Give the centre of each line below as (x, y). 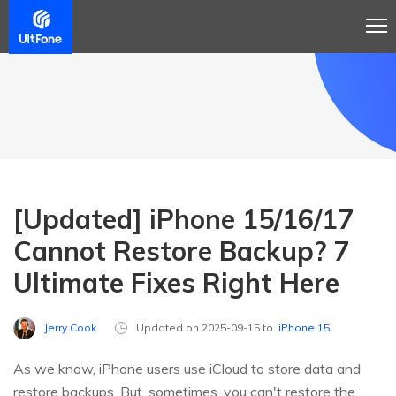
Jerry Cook (70, 327)
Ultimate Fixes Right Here (176, 283)
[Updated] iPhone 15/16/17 (183, 219)
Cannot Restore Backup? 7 (181, 251)
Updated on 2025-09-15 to (207, 328)
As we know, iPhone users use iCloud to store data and (187, 369)
